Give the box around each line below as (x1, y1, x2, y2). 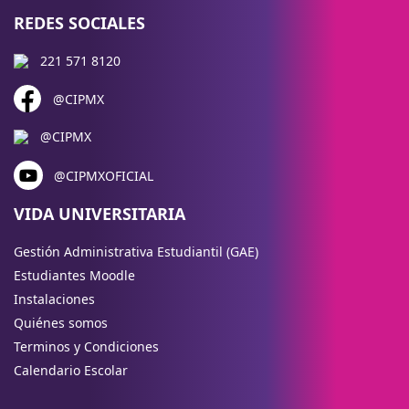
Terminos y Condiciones (14, 338, 159, 356)
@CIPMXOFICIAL (54, 166, 153, 184)
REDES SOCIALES (14, 12, 145, 35)
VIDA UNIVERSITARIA (14, 203, 185, 225)
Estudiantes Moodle (14, 267, 135, 285)
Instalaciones (14, 290, 95, 309)
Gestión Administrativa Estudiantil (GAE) (14, 243, 258, 261)
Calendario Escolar (14, 362, 128, 380)
